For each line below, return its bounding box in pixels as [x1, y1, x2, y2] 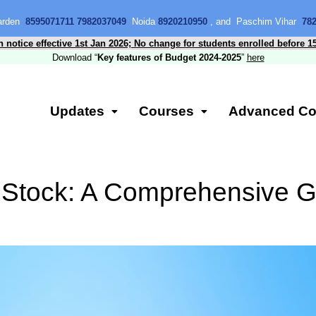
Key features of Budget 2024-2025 [97, 52, 241, 63]
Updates [49, 104, 104, 119]
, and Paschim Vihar [207, 16, 299, 27]
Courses [138, 104, 194, 119]
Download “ [51, 52, 97, 63]
